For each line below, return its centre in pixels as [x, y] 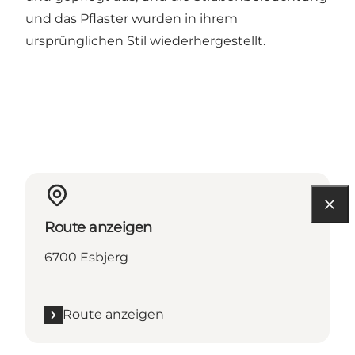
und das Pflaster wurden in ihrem [132, 19]
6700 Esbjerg [86, 258]
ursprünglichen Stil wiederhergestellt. [145, 41]
